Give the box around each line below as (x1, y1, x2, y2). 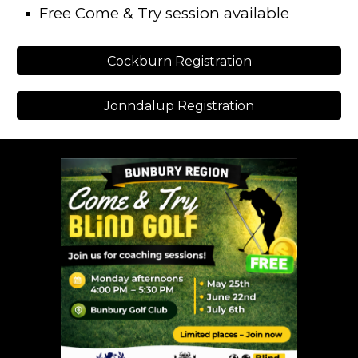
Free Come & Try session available (39, 4, 290, 23)
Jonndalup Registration (104, 97, 254, 113)
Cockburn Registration (106, 53, 252, 69)
